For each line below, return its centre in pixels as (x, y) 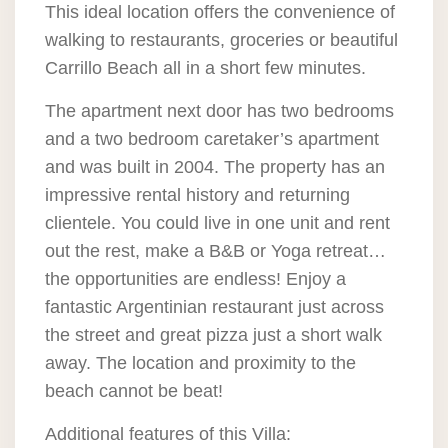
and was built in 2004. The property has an (215, 167)
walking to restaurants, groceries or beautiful (221, 40)
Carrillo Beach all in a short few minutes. (205, 68)
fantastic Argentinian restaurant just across (214, 307)
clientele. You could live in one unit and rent (217, 223)
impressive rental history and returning (197, 195)
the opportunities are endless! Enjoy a (195, 279)
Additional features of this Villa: (168, 434)
